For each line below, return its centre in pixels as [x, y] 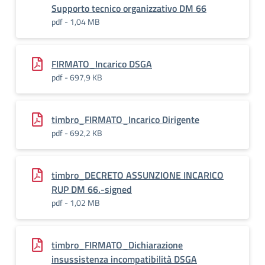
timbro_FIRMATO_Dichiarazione [117, 245]
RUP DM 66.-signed [92, 189]
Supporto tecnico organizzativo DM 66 [129, 8]
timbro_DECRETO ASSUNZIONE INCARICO [138, 175]
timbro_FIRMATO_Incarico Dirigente [125, 119]
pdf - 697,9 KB [77, 77]
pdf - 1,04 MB [76, 22]
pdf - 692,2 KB [77, 133]
